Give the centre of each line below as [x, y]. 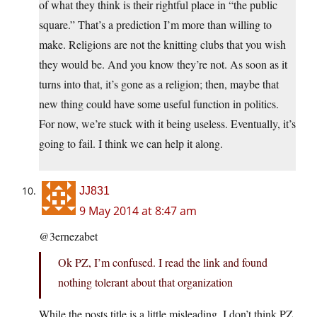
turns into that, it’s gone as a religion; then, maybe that [159, 84]
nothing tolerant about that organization [145, 282]
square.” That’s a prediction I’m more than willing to [155, 25]
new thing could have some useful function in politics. [159, 104]
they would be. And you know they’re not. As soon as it [163, 64]
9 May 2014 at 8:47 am [138, 211]
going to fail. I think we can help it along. [131, 144]
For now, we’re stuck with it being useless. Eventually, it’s [167, 124]
